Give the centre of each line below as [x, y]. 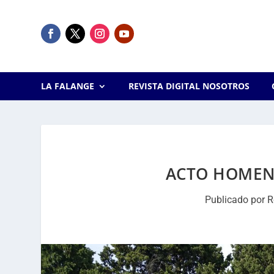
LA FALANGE [68, 86]
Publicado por [236, 200]
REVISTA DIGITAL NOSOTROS [189, 86]
